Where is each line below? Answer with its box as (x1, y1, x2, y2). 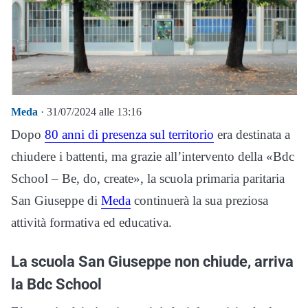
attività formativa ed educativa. (11, 215, 172, 230)
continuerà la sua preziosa (131, 193, 268, 208)
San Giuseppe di (11, 193, 101, 208)
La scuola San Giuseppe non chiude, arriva (11, 252, 294, 271)
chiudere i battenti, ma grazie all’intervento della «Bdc (11, 149, 294, 164)
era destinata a (214, 127, 290, 142)
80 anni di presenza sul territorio (45, 127, 214, 142)
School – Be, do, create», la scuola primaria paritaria (11, 171, 285, 186)
